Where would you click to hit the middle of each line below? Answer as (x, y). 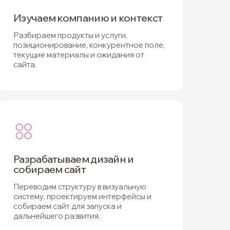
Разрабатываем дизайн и (74, 159)
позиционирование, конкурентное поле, (89, 45)
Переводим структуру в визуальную (80, 187)
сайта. (25, 64)
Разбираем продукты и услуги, (70, 35)
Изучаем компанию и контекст (88, 18)
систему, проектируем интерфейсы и (82, 196)
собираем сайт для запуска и (68, 206)
